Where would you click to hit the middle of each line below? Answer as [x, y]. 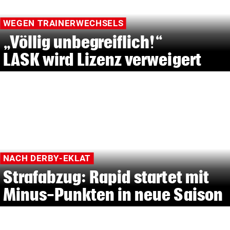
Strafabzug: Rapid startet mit [106, 177]
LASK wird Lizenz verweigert [102, 60]
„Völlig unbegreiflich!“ [83, 42]
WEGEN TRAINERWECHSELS [63, 23]
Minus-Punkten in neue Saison [113, 195]
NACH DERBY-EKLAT [47, 158]
